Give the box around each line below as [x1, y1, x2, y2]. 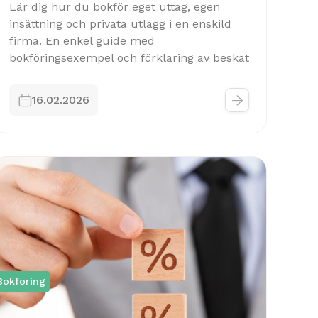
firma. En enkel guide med [9, 34, 155, 48]
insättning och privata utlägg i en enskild [9, 17, 231, 31]
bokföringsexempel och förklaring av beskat [9, 51, 249, 65]
